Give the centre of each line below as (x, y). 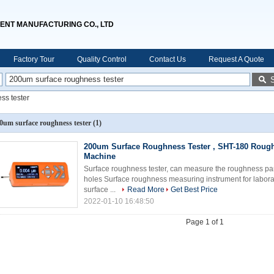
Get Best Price (194, 190)
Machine (100, 156)
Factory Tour (34, 59)
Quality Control (102, 59)
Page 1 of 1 (205, 222)
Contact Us (168, 59)
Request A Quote (236, 59)
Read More (146, 190)
